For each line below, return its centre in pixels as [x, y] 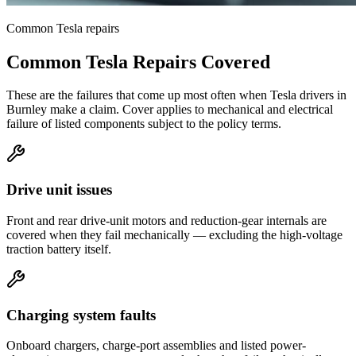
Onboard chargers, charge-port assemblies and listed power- [156, 346]
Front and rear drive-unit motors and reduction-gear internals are [166, 220]
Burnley [27, 110]
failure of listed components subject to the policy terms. [144, 124]
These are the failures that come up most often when [138, 95]
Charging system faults [81, 315]
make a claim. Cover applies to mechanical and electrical [190, 110]
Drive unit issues [59, 190]
